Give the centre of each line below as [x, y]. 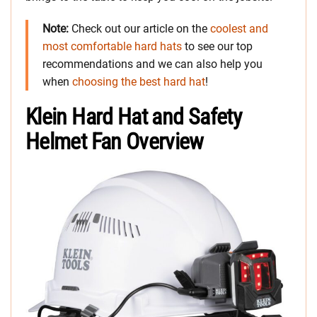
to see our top [217, 47]
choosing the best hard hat [139, 82]
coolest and [239, 29]
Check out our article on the [139, 29]
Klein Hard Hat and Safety [133, 117]
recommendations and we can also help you [152, 64]
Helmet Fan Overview [115, 142]
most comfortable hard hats [112, 47]
